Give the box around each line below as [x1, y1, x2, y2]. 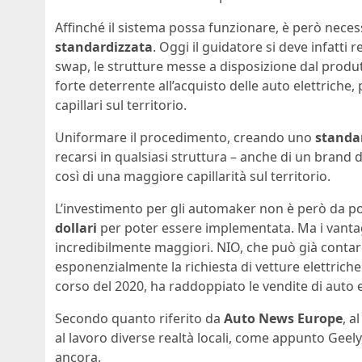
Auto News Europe [224, 309, 343, 328]
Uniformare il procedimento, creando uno [55, 128, 315, 147]
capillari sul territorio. [55, 96, 187, 115]
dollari [55, 219, 97, 238]
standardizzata [55, 38, 153, 57]
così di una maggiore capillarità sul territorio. [55, 167, 330, 186]
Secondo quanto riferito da [55, 309, 224, 328]
